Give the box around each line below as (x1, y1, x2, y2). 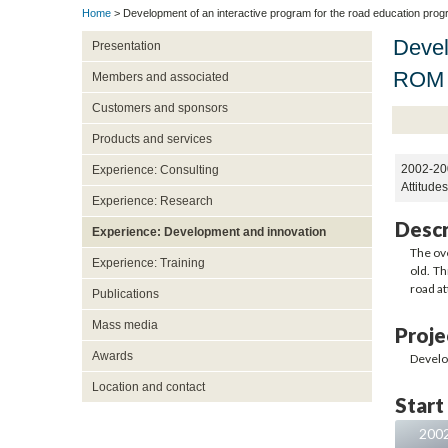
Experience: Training (91, 256, 205, 271)
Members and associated (91, 70, 229, 85)
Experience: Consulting (91, 163, 219, 178)
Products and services (91, 132, 212, 147)
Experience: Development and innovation (91, 225, 326, 240)
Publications (91, 287, 159, 302)
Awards (91, 349, 133, 364)
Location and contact (91, 380, 205, 395)
